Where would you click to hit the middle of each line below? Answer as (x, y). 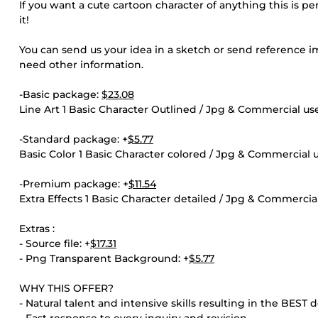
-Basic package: (60, 94)
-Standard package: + (73, 139)
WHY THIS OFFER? (66, 288)
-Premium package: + (74, 184)
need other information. (81, 65)
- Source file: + (55, 243)
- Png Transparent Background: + (104, 258)
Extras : (37, 229)
